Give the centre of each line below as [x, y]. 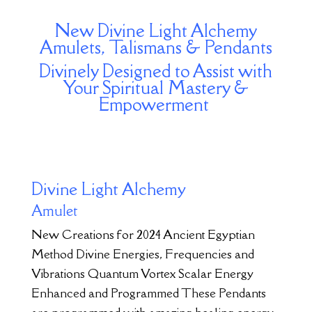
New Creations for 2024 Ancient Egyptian [143, 234]
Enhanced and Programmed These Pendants [148, 292]
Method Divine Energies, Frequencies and [142, 253]
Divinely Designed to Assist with [156, 70]
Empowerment [156, 104]
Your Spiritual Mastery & [156, 87]
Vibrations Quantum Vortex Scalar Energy [142, 273]
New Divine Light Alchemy [156, 30]
